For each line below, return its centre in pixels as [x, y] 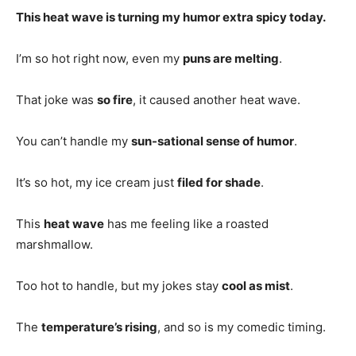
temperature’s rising [99, 327]
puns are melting [231, 58]
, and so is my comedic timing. [242, 327]
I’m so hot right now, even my [99, 58]
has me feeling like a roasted [186, 223]
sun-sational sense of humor [213, 141]
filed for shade [219, 182]
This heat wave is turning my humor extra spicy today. [171, 17]
